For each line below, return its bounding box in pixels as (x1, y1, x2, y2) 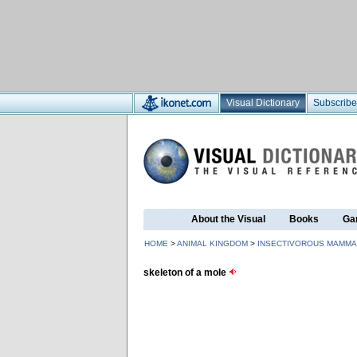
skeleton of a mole (143, 267, 229, 278)
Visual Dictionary (226, 97, 300, 108)
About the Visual (191, 214, 265, 225)
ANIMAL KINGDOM (177, 239, 248, 248)
